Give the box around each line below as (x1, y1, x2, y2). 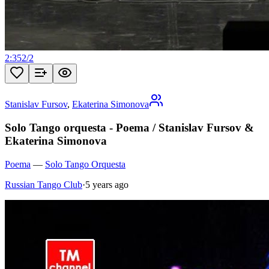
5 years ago (85, 179, 128, 190)
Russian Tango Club (5, 179, 82, 190)
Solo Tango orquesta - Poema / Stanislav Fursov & (5, 121, 254, 134)
